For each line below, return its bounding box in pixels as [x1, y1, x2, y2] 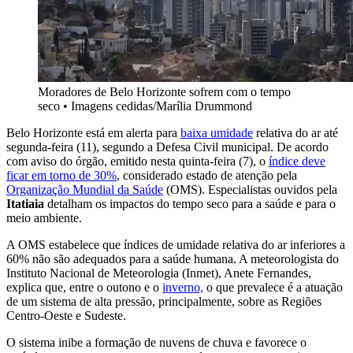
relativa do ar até [253, 126, 338, 140]
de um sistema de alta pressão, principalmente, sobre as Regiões [6, 295, 321, 309]
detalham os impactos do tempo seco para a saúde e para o [44, 197, 336, 211]
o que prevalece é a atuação [203, 281, 343, 295]
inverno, [162, 281, 203, 295]
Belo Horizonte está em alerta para [6, 126, 180, 140]
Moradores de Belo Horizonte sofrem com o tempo [38, 85, 291, 99]
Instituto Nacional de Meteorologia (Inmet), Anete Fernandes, [6, 266, 311, 281]
